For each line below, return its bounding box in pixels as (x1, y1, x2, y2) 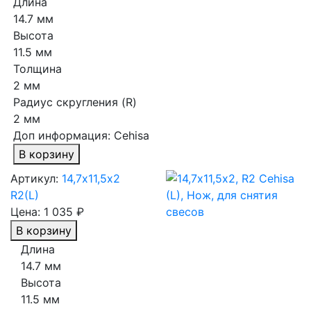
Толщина (12, 61, 62, 76)
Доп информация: (12, 128, 114, 142)
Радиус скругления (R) (12, 94, 137, 109)
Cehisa (113, 128, 149, 142)
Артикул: (10, 171, 58, 185)
